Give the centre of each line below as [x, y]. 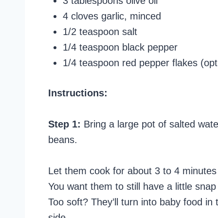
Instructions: [78, 93]
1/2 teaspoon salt [100, 32]
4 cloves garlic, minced [112, 16]
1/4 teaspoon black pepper [120, 47]
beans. [63, 140]
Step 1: [64, 124]
